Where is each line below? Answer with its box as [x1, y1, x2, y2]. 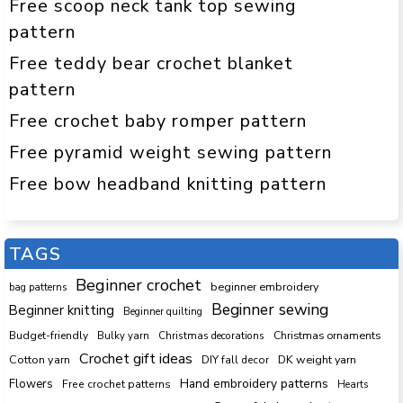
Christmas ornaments [273, 327, 381, 343]
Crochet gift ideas [79, 348, 193, 369]
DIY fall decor [201, 352, 269, 367]
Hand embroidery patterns [180, 374, 328, 392]
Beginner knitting [9, 300, 114, 319]
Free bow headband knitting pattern [9, 172, 327, 197]
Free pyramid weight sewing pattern [9, 140, 332, 166]
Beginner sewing [211, 298, 328, 320]
